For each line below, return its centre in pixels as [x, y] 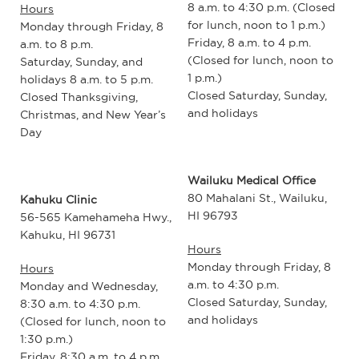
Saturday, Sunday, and [81, 62]
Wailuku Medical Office [252, 180]
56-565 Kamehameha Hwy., [96, 218]
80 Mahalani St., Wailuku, [257, 198]
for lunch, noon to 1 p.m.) [256, 24]
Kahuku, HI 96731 [68, 235]
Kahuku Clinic [58, 200]
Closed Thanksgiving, [79, 97]
